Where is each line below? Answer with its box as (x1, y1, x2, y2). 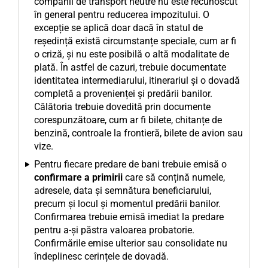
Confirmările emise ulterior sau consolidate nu (34, 237, 227, 249)
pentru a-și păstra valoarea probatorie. (34, 224, 194, 236)
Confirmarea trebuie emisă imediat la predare (34, 211, 224, 223)
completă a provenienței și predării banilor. (34, 88, 212, 99)
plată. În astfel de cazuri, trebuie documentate (34, 62, 226, 73)
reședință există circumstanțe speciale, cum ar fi (34, 35, 236, 47)
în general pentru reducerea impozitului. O (34, 9, 209, 20)
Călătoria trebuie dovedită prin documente (34, 101, 211, 112)
